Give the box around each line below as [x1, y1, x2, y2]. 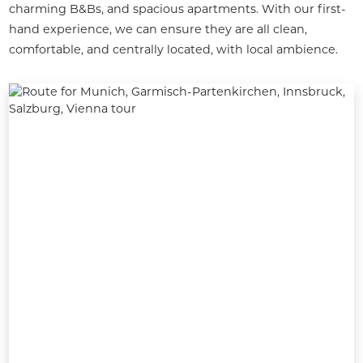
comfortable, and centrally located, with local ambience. [8, 42, 338, 58]
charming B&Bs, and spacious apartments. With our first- [8, 2, 346, 17]
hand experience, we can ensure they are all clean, [8, 22, 307, 37]
